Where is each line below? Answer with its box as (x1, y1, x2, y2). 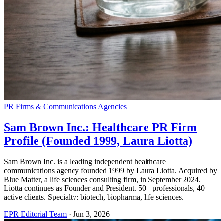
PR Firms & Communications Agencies (4, 102, 127, 110)
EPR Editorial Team (4, 209, 67, 218)
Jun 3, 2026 (73, 209, 110, 218)
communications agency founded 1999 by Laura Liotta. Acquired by (4, 166, 217, 175)
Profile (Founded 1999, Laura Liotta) (4, 134, 192, 147)
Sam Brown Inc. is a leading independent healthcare (4, 157, 166, 166)
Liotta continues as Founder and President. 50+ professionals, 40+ (4, 184, 209, 192)
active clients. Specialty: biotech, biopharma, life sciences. (4, 192, 184, 201)
